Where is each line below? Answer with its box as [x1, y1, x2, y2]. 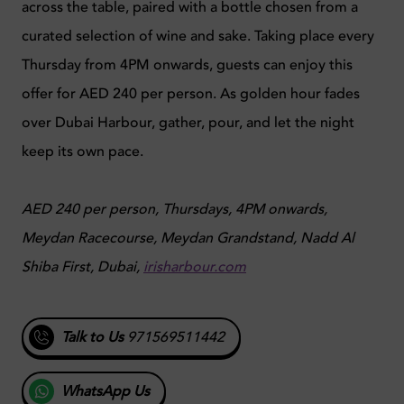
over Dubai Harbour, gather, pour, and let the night [22, 112, 354, 133]
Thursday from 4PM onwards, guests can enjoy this [22, 54, 353, 75]
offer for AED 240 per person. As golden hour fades [22, 83, 360, 104]
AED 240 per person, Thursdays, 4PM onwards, [22, 198, 327, 219]
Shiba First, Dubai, [22, 256, 143, 277]
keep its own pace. [22, 141, 143, 161]
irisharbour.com [143, 256, 246, 277]
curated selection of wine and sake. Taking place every [22, 25, 374, 46]
